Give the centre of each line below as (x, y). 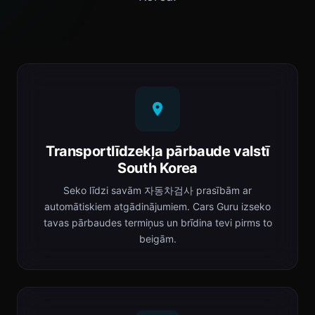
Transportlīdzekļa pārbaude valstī (157, 151)
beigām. (157, 239)
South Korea (157, 168)
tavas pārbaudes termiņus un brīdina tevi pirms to (157, 223)
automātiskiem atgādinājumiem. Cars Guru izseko (157, 206)
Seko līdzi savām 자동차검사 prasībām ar (157, 190)
